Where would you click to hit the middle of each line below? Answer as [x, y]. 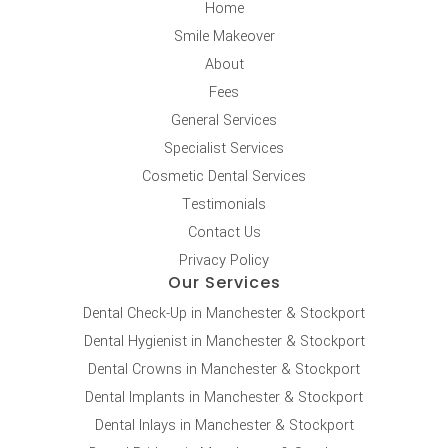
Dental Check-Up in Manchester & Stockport [224, 313]
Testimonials [224, 204]
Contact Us [224, 232]
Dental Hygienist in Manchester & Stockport [224, 341]
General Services [224, 120]
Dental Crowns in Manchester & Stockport [224, 369]
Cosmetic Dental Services [224, 176]
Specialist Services [224, 148]
